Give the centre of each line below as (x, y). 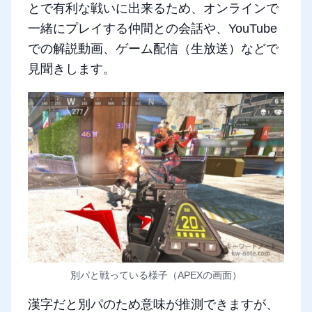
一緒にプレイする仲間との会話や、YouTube (153, 29)
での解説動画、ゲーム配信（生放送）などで (153, 49)
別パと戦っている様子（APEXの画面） (156, 275)
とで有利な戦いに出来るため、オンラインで (153, 9)
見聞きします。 (72, 69)
